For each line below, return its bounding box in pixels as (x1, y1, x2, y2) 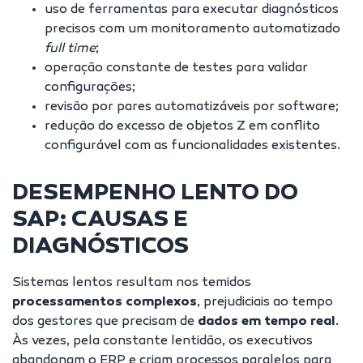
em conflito (246, 119, 320, 135)
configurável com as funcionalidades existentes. (45, 139, 340, 154)
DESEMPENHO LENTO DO (12, 181, 298, 207)
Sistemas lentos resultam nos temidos (12, 275, 251, 291)
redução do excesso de (45, 119, 186, 135)
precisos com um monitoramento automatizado (45, 22, 340, 37)
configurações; (45, 80, 135, 96)
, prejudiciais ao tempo (197, 295, 333, 310)
